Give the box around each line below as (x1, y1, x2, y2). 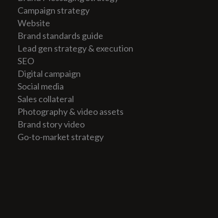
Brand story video (17, 119, 85, 130)
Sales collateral (17, 93, 74, 105)
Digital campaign (17, 68, 81, 79)
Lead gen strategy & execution (17, 43, 133, 54)
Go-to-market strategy (17, 131, 104, 143)
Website (17, 18, 50, 29)
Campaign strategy (17, 5, 90, 16)
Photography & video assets (17, 106, 124, 117)
